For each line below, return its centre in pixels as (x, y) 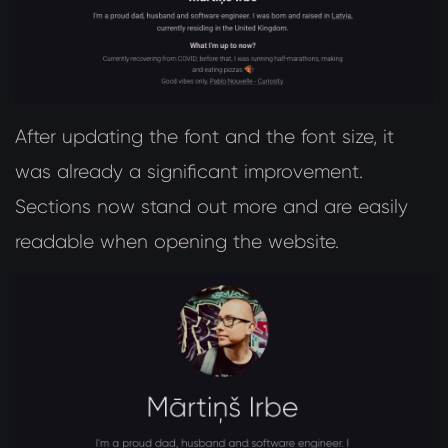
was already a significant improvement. (189, 171)
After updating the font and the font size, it (204, 136)
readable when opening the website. (177, 241)
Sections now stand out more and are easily (211, 206)
